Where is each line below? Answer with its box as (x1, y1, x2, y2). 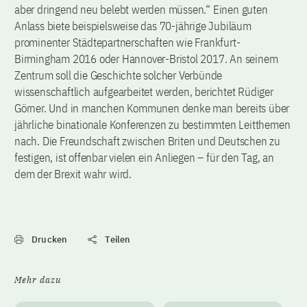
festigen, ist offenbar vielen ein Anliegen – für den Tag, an (14, 149, 274, 165)
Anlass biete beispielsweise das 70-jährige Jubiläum (14, 18, 251, 34)
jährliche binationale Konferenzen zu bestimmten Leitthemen (14, 116, 291, 132)
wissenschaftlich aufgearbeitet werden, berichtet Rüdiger (14, 84, 273, 99)
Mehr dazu (14, 273, 61, 286)
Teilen (105, 233, 131, 245)
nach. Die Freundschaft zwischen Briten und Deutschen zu (14, 133, 280, 149)
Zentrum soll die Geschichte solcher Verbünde (14, 67, 223, 83)
